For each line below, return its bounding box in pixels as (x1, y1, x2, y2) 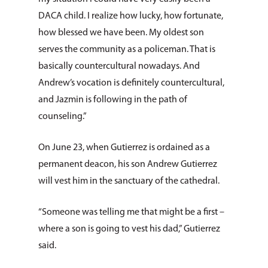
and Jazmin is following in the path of (38, 95, 187, 105)
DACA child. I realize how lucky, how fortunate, (38, 11, 223, 21)
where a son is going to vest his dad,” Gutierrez (38, 224, 220, 234)
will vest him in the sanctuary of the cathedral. (38, 176, 220, 186)
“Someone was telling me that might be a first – (38, 208, 224, 217)
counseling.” (38, 112, 87, 121)
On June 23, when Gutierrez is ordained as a (38, 143, 210, 153)
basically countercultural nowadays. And (38, 62, 200, 71)
